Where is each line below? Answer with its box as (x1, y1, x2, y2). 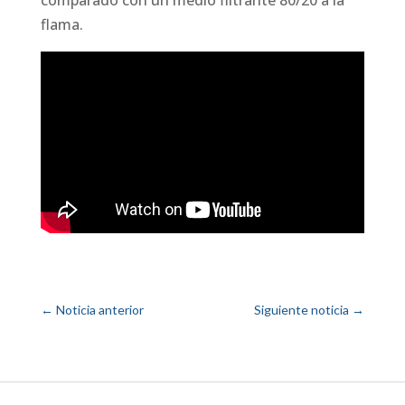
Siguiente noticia (253, 301, 349, 317)
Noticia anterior (56, 301, 145, 317)
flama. (41, 14, 84, 34)
